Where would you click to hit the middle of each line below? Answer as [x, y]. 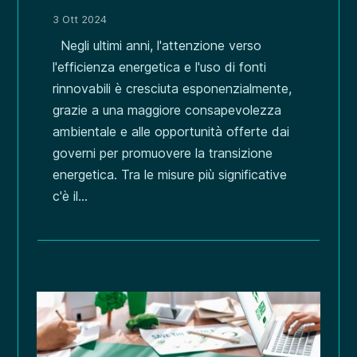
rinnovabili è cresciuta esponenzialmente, [173, 88]
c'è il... [71, 196]
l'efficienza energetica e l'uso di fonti [160, 67]
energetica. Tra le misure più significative [170, 174]
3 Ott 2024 [80, 19]
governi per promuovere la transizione [163, 153]
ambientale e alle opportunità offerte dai [171, 131]
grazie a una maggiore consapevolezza [167, 110]
